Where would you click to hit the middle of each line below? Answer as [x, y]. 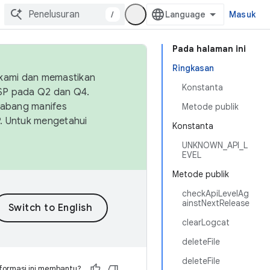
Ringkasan [193, 68]
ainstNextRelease [216, 203]
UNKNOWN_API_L [215, 145]
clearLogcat [206, 222]
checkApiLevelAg [215, 193]
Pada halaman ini [209, 49]
